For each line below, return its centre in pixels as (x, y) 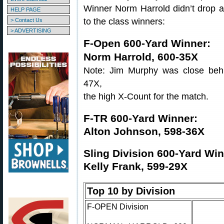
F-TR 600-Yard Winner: (140, 118)
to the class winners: (124, 21)
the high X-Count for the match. (146, 96)
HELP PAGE (25, 9)
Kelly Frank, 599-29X (135, 166)
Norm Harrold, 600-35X (141, 57)
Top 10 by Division (131, 191)
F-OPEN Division (118, 206)
